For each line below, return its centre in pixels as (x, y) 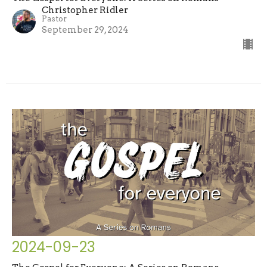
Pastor (54, 19)
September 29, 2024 (85, 30)
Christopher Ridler (85, 10)
